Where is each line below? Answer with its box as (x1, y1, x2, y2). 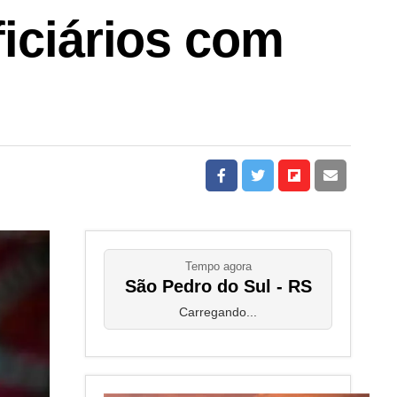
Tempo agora (184, 260, 252, 273)
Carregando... (179, 305, 257, 319)
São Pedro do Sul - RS (124, 276, 312, 296)
